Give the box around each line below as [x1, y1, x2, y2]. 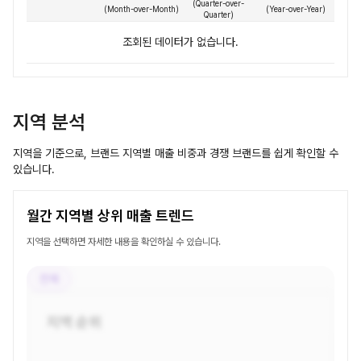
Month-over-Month [107, 4, 176, 14]
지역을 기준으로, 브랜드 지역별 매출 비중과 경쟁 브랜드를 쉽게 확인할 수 [13, 147, 338, 160]
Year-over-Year [269, 4, 322, 14]
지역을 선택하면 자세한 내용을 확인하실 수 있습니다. [27, 236, 221, 247]
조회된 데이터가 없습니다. [122, 35, 239, 48]
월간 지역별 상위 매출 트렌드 [27, 207, 194, 224]
